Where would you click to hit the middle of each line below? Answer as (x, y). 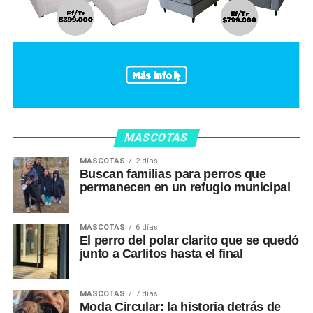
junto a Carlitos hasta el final (161, 253)
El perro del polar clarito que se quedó (189, 240)
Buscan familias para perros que (173, 174)
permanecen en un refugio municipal (185, 187)
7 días (146, 293)
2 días (146, 161)
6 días (146, 227)
